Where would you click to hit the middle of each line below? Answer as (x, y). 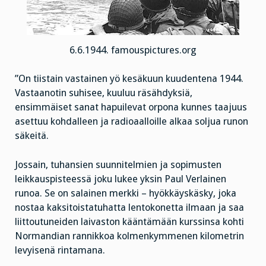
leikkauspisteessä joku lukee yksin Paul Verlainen (121, 179)
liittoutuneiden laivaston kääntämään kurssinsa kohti (129, 222)
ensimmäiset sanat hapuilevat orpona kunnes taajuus (131, 107)
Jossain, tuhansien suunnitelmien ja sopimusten (118, 165)
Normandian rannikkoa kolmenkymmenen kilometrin (129, 236)
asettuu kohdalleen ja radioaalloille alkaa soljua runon (132, 122)
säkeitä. (32, 136)
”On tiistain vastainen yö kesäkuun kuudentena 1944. (129, 79)
